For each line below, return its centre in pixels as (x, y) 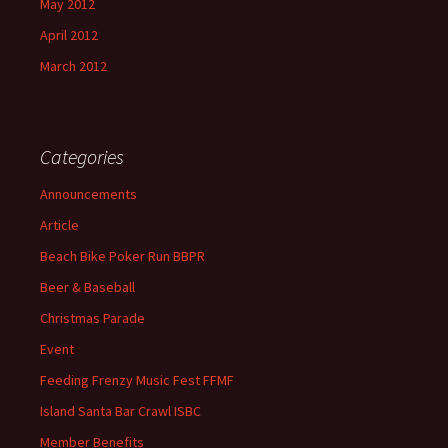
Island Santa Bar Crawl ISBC (120, 411)
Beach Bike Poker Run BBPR (122, 256)
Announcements (88, 194)
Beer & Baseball (87, 287)
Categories (82, 157)
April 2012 (69, 35)
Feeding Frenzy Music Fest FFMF (137, 380)
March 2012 (73, 66)
